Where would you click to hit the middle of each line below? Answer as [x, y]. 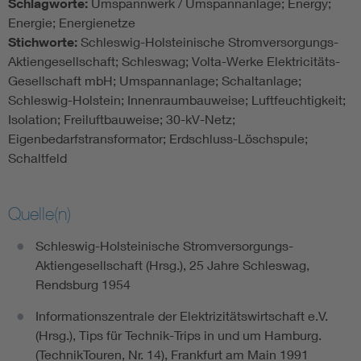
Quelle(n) [39, 214]
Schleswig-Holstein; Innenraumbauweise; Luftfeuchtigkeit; [177, 100]
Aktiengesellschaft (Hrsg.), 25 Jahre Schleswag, [172, 265]
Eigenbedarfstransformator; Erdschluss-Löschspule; [158, 139]
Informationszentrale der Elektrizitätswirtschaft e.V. [182, 316]
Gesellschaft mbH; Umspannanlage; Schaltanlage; [155, 81]
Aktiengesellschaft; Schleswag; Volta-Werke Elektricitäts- [174, 61]
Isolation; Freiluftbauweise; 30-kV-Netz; [122, 119]
